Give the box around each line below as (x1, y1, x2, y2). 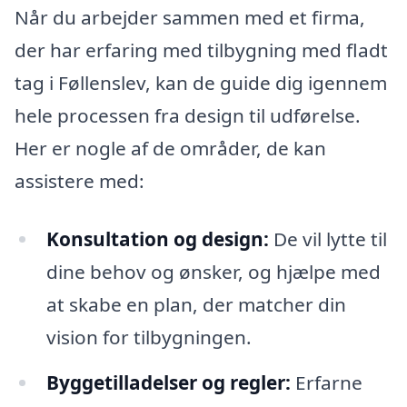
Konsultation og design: (45, 226, 269, 253)
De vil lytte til (268, 226, 387, 253)
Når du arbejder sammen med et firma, (15, 5, 365, 31)
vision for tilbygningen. (45, 324, 252, 351)
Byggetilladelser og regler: (45, 370, 291, 395)
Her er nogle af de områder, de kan (15, 135, 326, 162)
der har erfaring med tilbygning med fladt (15, 37, 388, 64)
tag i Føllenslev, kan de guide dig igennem (15, 70, 387, 96)
